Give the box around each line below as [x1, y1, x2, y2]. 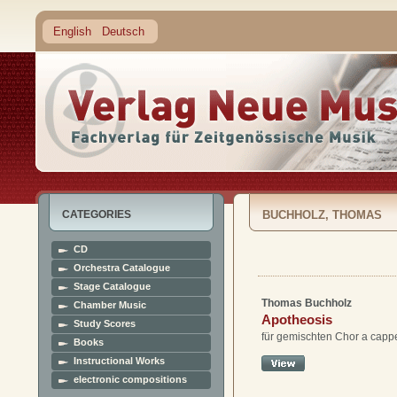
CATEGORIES [62, 208, 131, 221]
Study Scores [74, 318, 136, 329]
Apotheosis [261, 312, 332, 327]
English [53, 25, 91, 38]
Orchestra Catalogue [74, 262, 170, 273]
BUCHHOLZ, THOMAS [261, 209, 382, 222]
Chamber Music [74, 300, 146, 310]
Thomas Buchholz [261, 297, 352, 309]
